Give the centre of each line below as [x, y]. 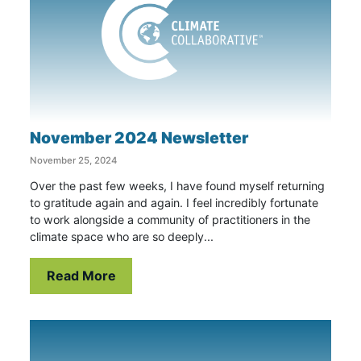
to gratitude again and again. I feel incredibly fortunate [174, 202]
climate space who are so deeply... [122, 236]
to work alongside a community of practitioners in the [170, 219]
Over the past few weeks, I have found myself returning [178, 185]
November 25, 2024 [74, 160]
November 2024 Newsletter [139, 137]
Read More [81, 276]
